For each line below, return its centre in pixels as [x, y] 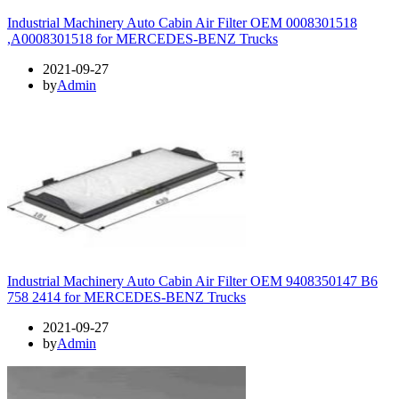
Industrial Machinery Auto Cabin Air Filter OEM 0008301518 [182, 22]
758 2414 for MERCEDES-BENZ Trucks [126, 297]
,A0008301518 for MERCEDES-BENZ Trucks [142, 38]
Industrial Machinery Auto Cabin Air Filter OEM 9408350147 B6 [192, 281]
